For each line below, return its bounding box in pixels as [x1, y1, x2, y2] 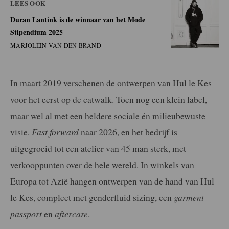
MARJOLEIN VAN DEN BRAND [10, 40, 101, 49]
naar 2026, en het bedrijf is [79, 125, 177, 138]
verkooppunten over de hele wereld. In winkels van [10, 158, 194, 171]
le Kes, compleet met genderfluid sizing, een [10, 191, 174, 203]
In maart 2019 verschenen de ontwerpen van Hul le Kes [10, 76, 212, 89]
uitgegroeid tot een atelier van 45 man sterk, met [10, 142, 186, 154]
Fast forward [32, 125, 79, 138]
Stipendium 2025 [10, 26, 63, 37]
